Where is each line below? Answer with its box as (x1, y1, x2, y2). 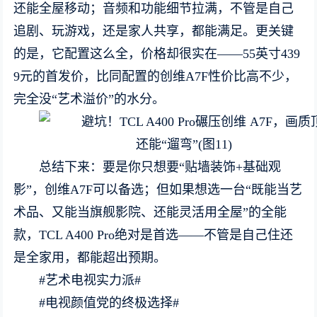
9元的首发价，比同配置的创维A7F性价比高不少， (13, 69, 298, 83)
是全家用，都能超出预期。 (13, 250, 167, 265)
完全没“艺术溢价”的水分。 (13, 92, 166, 106)
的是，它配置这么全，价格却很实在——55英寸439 (13, 47, 301, 61)
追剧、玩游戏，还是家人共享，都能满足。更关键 (13, 24, 294, 38)
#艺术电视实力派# (39, 273, 142, 287)
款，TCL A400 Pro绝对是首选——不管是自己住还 (13, 228, 294, 242)
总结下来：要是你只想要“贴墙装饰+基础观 (39, 160, 282, 174)
